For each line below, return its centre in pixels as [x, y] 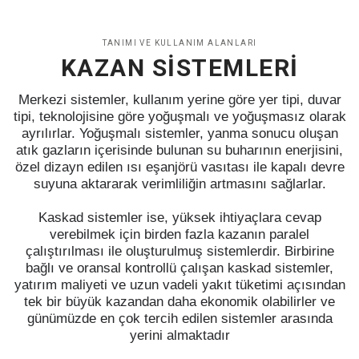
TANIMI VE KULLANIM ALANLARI [179, 42]
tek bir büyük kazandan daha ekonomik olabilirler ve [179, 301]
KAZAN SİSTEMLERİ [179, 67]
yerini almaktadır [179, 335]
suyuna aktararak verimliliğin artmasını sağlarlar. [179, 184]
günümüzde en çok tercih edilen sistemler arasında [179, 318]
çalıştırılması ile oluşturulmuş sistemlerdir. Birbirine [179, 251]
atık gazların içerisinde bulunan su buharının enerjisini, [179, 150]
